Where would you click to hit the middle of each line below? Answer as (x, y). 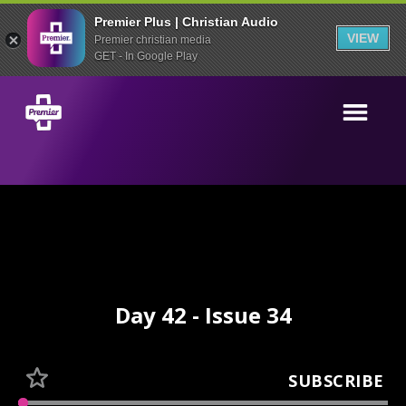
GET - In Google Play (146, 56)
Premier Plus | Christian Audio (186, 21)
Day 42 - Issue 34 (203, 315)
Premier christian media (153, 39)
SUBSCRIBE (336, 380)
